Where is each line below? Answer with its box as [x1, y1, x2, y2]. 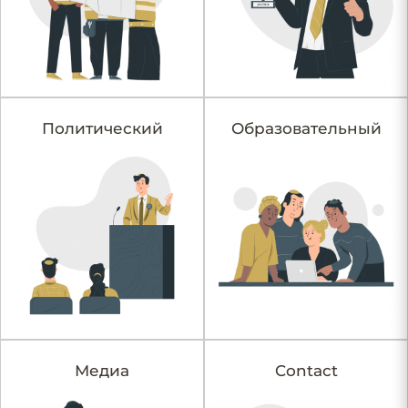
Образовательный [230, 118, 382, 138]
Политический [41, 118, 163, 138]
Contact [274, 361, 338, 380]
